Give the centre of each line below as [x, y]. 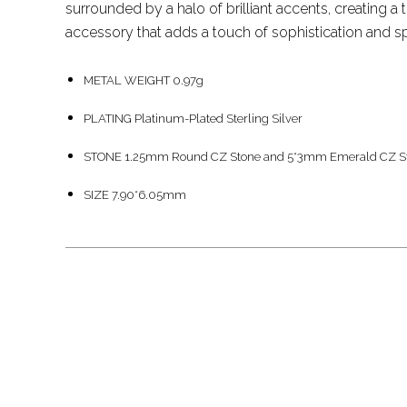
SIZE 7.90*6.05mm [135, 194]
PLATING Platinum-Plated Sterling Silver [193, 118]
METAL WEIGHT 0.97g [144, 80]
